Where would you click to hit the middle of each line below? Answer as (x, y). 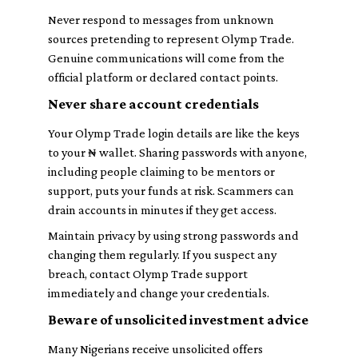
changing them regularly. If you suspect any (162, 255)
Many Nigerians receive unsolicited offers (155, 349)
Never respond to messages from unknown (161, 20)
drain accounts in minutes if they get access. (162, 210)
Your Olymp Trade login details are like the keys (174, 133)
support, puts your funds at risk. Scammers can (171, 191)
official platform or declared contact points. (163, 77)
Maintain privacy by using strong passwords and (173, 235)
